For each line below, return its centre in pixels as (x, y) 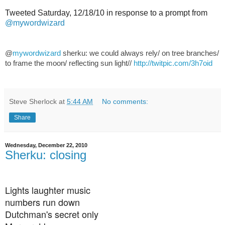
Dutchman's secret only (52, 214)
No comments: (125, 101)
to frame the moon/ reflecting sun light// (68, 63)
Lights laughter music (48, 190)
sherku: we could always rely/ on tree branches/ (141, 53)
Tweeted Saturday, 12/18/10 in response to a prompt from (106, 13)
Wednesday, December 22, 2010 (46, 145)
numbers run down (42, 202)
